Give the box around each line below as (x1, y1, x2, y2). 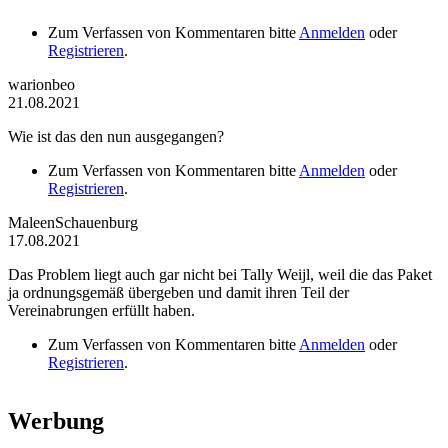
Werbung (8, 408, 104, 435)
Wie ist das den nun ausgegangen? (8, 128, 224, 146)
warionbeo (8, 76, 75, 94)
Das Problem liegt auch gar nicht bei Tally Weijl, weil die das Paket (8, 266, 432, 284)
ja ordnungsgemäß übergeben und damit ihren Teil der (8, 284, 349, 302)
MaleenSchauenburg (8, 214, 138, 232)
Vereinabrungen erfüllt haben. (8, 302, 195, 320)
